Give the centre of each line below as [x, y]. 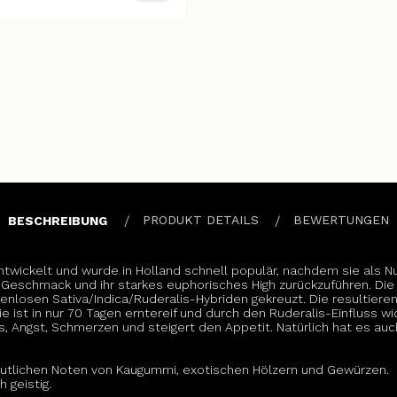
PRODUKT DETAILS [200, 220]
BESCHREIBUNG [58, 220]
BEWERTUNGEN [341, 220]
